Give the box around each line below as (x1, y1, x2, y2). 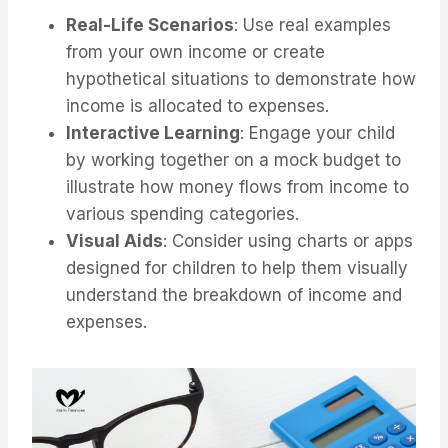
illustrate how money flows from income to (66, 177, 409, 198)
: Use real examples (234, 15, 391, 36)
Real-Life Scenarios (66, 15, 234, 36)
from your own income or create (66, 42, 325, 63)
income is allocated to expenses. (66, 96, 329, 117)
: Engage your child (240, 123, 395, 144)
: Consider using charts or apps (163, 231, 413, 252)
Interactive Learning (66, 123, 240, 144)
